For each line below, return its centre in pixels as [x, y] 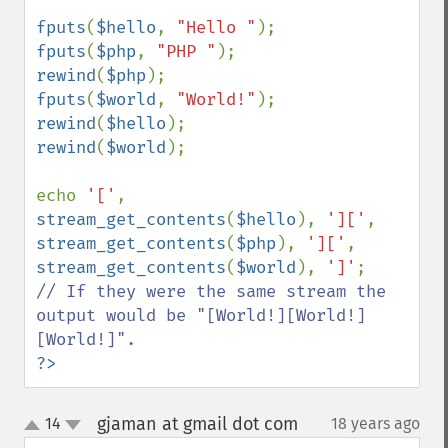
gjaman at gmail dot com [197, 424]
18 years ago [375, 423]
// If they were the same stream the [211, 291]
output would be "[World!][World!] [201, 315]
